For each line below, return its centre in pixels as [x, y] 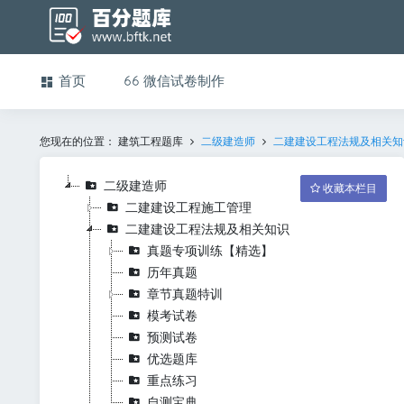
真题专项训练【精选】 [210, 251]
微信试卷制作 [184, 81]
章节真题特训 [184, 294]
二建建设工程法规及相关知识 [207, 229]
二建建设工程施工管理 [188, 207]
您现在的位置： [78, 142]
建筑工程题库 [150, 142]
